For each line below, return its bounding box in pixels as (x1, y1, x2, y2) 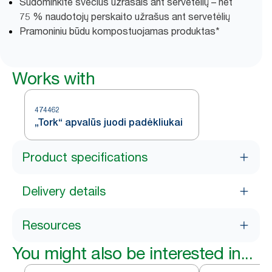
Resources (22, 218, 81, 233)
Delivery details (22, 184, 106, 199)
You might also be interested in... (12, 243, 253, 263)
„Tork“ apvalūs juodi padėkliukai (35, 117, 183, 128)
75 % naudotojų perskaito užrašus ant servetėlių (19, 10, 230, 22)
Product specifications (22, 150, 148, 165)
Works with (12, 68, 95, 89)
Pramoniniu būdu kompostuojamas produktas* (19, 25, 220, 37)
